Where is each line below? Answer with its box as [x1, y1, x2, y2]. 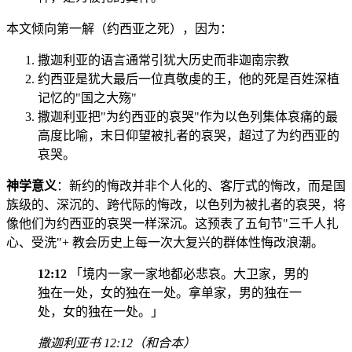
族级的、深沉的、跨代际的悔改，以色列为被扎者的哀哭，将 [6, 198, 346, 212]
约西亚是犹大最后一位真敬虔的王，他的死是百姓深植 [38, 72, 339, 86]
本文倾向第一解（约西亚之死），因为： [6, 22, 233, 36]
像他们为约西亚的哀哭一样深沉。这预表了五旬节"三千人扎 [6, 217, 339, 231]
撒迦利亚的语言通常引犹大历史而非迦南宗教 [38, 53, 289, 68]
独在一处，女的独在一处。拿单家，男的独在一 [38, 286, 302, 300]
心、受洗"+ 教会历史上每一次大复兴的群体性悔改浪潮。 [6, 236, 324, 250]
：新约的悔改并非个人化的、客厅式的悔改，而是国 [57, 179, 346, 193]
